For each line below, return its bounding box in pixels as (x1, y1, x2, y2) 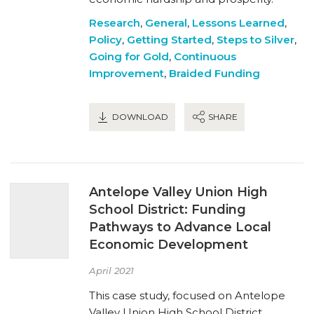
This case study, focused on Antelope (89, 288, 285, 302)
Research (89, 15, 140, 29)
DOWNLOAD (110, 111, 168, 122)
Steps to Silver (217, 32, 294, 46)
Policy (89, 32, 122, 46)
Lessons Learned (192, 15, 285, 29)
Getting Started (127, 32, 212, 46)
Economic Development (89, 236, 248, 252)
